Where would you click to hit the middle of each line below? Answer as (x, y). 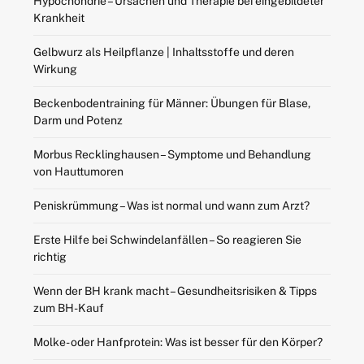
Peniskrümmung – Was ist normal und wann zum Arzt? (171, 205)
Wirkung (55, 69)
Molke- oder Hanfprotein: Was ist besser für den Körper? (178, 342)
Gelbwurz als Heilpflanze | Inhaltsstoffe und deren (163, 52)
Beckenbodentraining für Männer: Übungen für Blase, (171, 103)
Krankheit (58, 17)
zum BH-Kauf (68, 308)
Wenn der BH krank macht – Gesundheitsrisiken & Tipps (175, 290)
